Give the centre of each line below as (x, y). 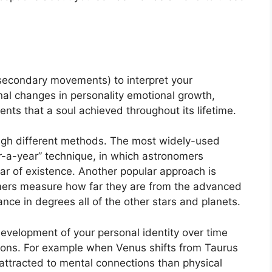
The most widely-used (165, 141)
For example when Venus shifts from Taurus (131, 247)
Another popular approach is (147, 172)
